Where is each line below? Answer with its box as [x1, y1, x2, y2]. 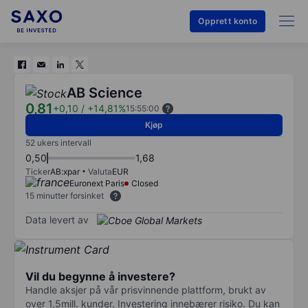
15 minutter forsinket [25, 190, 104, 201]
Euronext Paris [69, 178, 124, 188]
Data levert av [25, 213, 89, 225]
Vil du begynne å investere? [25, 269, 175, 283]
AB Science [67, 85, 142, 101]
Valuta [88, 166, 112, 177]
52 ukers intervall [25, 137, 91, 148]
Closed [131, 178, 158, 188]
